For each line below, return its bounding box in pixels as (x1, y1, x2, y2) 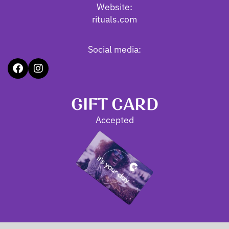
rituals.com (92, 12, 137, 26)
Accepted (95, 113, 134, 126)
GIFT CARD (71, 94, 158, 116)
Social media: (88, 42, 141, 56)
